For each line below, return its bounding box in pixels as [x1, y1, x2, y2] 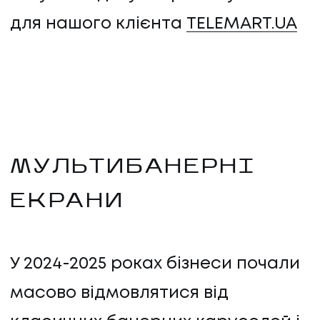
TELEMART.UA [186, 16, 297, 32]
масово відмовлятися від [10, 285, 229, 301]
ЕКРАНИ [10, 191, 124, 212]
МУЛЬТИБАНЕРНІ [10, 157, 256, 178]
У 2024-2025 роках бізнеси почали [10, 256, 300, 271]
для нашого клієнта [10, 16, 186, 32]
